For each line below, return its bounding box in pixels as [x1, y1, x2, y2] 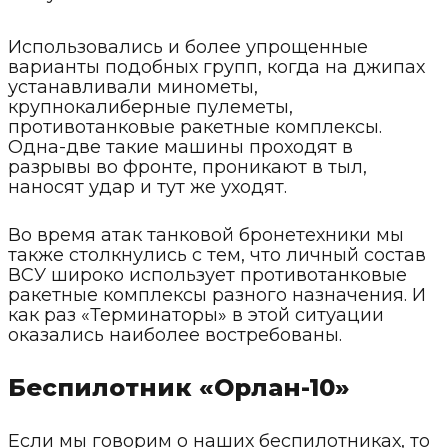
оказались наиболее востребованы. [8, 323, 342, 346]
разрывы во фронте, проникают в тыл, [8, 155, 367, 178]
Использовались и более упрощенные [8, 35, 368, 58]
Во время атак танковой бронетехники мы [8, 223, 404, 246]
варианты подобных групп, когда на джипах [8, 55, 425, 78]
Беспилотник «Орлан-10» [8, 372, 350, 402]
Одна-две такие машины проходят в [8, 135, 353, 158]
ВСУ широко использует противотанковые [8, 263, 407, 286]
